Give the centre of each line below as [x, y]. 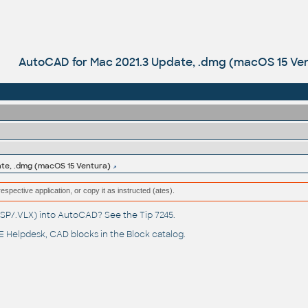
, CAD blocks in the [86, 235]
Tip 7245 [156, 216]
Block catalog [155, 235]
